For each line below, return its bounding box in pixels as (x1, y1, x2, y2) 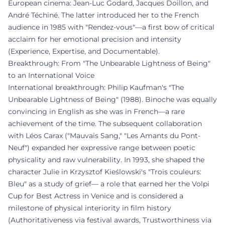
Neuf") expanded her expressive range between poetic (8, 143, 195, 152)
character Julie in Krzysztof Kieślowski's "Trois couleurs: (8, 167, 201, 176)
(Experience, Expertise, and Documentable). (8, 47, 160, 56)
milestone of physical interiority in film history (8, 203, 171, 212)
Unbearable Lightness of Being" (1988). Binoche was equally (8, 95, 217, 104)
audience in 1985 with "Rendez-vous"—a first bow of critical (8, 23, 214, 32)
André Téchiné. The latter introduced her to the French (8, 11, 199, 20)
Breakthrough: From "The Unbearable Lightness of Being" (8, 59, 210, 68)
